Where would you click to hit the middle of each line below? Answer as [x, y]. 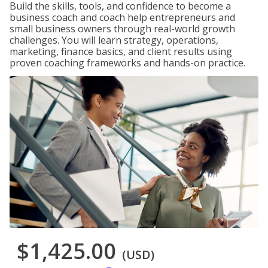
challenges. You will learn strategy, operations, [114, 40]
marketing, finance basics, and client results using [121, 51]
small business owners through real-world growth [122, 29]
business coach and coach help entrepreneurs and [122, 17]
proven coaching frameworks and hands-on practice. [127, 63]
